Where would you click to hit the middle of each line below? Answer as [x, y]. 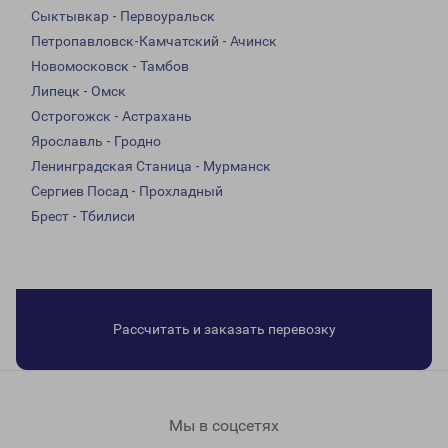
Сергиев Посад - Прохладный [127, 191]
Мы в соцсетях [224, 426]
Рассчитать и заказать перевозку [224, 329]
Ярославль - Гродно [96, 141]
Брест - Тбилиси [83, 216]
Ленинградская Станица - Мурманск [151, 166]
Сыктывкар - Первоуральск [123, 16]
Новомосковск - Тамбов [110, 66]
